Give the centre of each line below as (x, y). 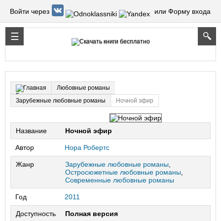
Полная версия (92, 214)
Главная (35, 88)
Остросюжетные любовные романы (123, 172)
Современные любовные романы (120, 180)
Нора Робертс (87, 147)
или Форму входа (183, 11)
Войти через (30, 11)
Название (31, 131)
